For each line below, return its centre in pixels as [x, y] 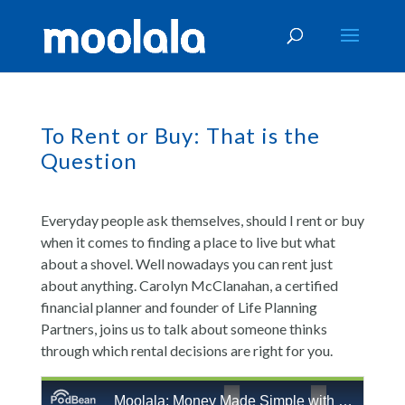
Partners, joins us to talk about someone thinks [184, 329]
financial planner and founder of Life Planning [179, 307]
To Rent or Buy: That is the [180, 135]
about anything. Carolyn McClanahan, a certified [189, 285]
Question [89, 160]
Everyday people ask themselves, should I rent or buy [202, 220]
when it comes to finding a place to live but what [188, 242]
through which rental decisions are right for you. [186, 350]
